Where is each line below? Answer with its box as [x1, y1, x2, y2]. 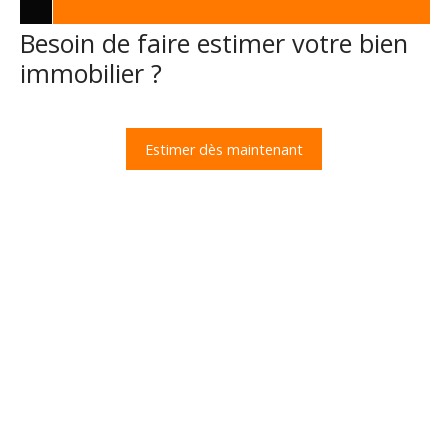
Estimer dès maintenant [145, 139, 303, 159]
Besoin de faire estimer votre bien [20, 26, 408, 60]
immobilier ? [20, 56, 162, 90]
